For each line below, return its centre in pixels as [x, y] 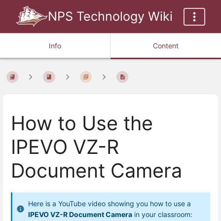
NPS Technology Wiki [110, 16]
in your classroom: [162, 214]
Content [166, 46]
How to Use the [82, 124]
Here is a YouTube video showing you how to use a [110, 203]
